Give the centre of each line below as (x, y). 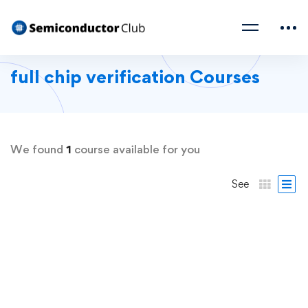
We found (38, 149)
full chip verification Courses (135, 76)
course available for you (136, 149)
